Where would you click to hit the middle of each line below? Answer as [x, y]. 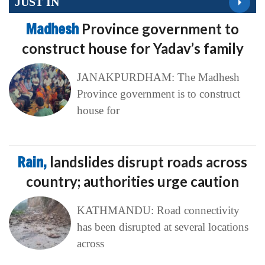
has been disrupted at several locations [162, 227]
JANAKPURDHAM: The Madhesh [158, 77]
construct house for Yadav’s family [132, 48]
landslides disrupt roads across [148, 161]
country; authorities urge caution [132, 181]
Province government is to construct [158, 93]
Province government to [160, 28]
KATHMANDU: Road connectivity [158, 210]
